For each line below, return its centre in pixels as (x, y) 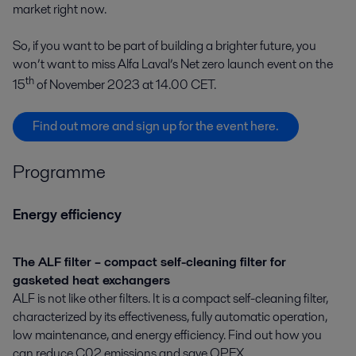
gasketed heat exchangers (91, 280)
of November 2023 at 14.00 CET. (125, 85)
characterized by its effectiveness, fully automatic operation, (170, 316)
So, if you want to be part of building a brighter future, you (164, 46)
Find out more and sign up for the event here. (156, 126)
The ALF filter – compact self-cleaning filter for (149, 261)
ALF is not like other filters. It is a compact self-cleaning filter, (170, 298)
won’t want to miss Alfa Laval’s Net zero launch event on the (173, 64)
